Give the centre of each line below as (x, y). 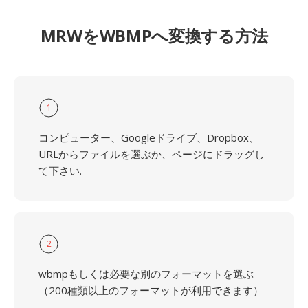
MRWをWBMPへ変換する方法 (154, 35)
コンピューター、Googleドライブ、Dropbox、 (149, 137)
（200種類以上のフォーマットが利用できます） (151, 290)
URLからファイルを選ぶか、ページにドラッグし (152, 154)
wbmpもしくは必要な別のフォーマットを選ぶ (146, 274)
